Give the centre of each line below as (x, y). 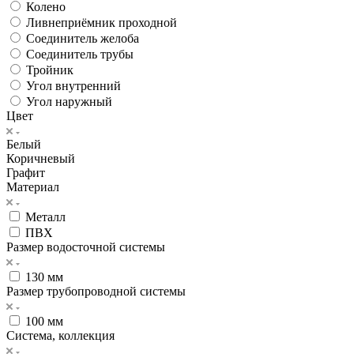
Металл (45, 217)
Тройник (50, 70)
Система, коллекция (60, 335)
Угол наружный (69, 101)
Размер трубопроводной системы (96, 291)
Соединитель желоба (83, 38)
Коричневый (41, 158)
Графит (26, 172)
